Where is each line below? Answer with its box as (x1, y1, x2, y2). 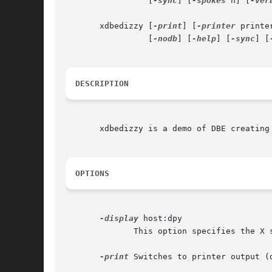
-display (100, 214, 138, 223)
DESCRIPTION (75, 79, 129, 89)
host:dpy (138, 214, 182, 223)
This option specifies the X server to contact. (66, 226, 104, 236)
